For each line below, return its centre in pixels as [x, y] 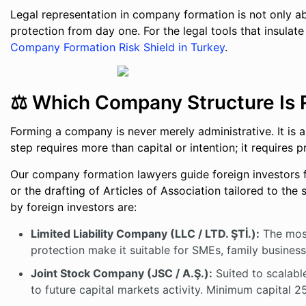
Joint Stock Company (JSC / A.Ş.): [122, 273]
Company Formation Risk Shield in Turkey [118, 47]
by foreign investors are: [74, 207]
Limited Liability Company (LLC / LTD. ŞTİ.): [145, 234]
